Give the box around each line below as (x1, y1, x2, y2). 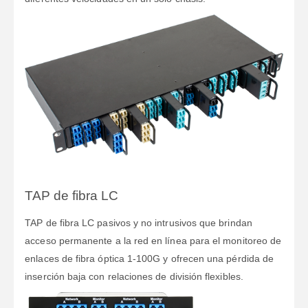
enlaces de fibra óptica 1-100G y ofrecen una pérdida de (25, 252, 274, 264)
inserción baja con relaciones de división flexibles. (25, 270, 243, 282)
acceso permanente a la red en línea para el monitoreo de (25, 234, 282, 246)
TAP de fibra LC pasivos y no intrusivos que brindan (25, 217, 252, 228)
